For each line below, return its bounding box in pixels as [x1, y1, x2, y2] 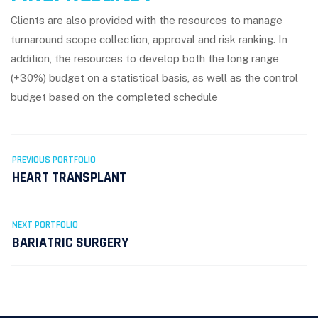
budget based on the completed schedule [11, 91, 218, 104]
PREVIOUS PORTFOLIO [12, 153, 96, 167]
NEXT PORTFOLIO [12, 219, 78, 232]
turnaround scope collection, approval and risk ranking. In [11, 33, 287, 46]
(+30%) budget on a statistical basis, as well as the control [11, 72, 298, 84]
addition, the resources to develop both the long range [11, 53, 279, 65]
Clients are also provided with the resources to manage [11, 14, 283, 27]
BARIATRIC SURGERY [12, 234, 128, 253]
